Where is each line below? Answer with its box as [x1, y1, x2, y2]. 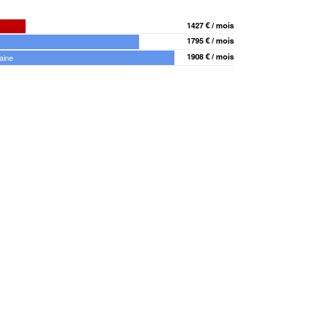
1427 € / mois [187, 19, 234, 30]
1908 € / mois [187, 50, 234, 62]
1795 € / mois [187, 35, 234, 46]
